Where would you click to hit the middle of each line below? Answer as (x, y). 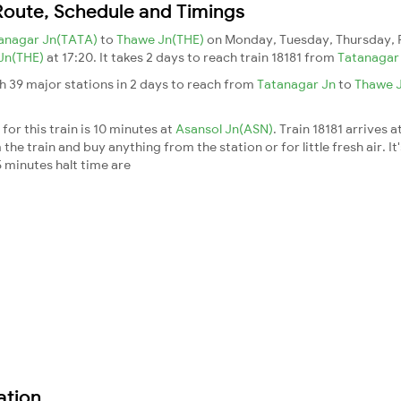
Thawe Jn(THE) (162, 39)
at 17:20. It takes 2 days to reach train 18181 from (192, 57)
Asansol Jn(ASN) (224, 128)
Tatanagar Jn (298, 84)
